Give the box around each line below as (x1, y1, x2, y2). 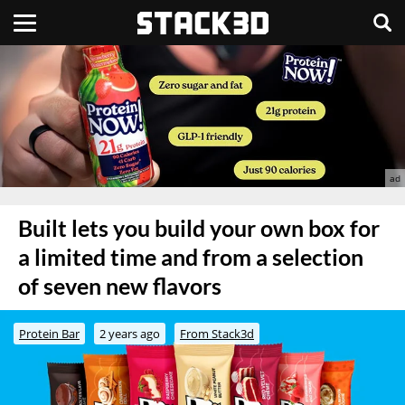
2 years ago (99, 325, 160, 342)
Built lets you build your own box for (18, 214, 380, 241)
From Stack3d (180, 325, 254, 342)
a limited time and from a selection (18, 243, 363, 270)
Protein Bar (19, 325, 80, 342)
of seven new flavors (18, 272, 221, 299)
